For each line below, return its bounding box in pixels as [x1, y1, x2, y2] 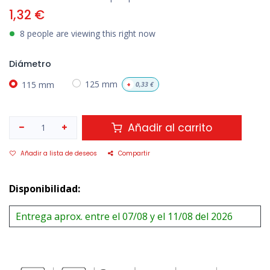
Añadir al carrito [125, 120, 213, 135]
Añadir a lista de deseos [20, 148, 97, 158]
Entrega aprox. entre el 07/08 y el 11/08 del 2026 [16, 209, 233, 223]
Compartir [118, 148, 150, 158]
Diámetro [9, 58, 51, 71]
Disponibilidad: [9, 181, 80, 195]
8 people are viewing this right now [20, 28, 155, 40]
